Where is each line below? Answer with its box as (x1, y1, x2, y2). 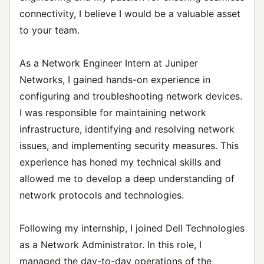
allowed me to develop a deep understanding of (19, 173, 235, 184)
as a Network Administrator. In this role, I (19, 239, 202, 250)
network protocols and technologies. (19, 189, 184, 201)
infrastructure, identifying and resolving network (19, 123, 235, 135)
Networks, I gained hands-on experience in (19, 74, 210, 85)
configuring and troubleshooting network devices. (19, 90, 242, 102)
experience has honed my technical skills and (19, 156, 221, 168)
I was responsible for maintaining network (19, 107, 206, 118)
